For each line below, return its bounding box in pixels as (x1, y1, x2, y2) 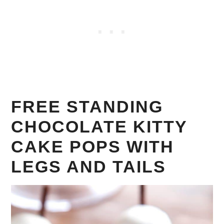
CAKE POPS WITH (11, 137, 174, 156)
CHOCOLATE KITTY (11, 117, 187, 136)
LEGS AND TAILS (11, 157, 166, 176)
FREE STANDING (11, 97, 163, 116)
